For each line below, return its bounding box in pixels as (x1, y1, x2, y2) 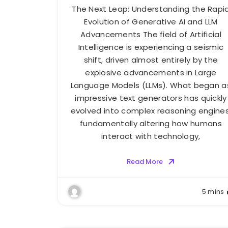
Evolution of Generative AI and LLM (84, 16, 218, 27)
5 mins (202, 186, 224, 196)
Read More (126, 156, 163, 166)
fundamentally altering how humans (79, 118, 222, 129)
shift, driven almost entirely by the (83, 54, 218, 65)
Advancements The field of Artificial (80, 28, 221, 40)
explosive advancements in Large (85, 67, 217, 78)
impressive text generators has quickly (75, 92, 227, 103)
